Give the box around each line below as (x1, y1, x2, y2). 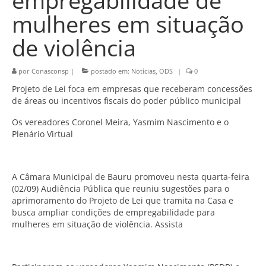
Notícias (131, 66, 156, 75)
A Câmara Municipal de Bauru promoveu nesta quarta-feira (12, 171, 249, 182)
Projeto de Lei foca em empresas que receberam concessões (12, 83, 252, 94)
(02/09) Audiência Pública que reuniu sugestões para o (12, 183, 229, 194)
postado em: (89, 66, 131, 75)
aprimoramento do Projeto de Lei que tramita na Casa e (12, 195, 233, 206)
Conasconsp (31, 66, 69, 75)
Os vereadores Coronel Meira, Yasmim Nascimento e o (12, 116, 229, 128)
